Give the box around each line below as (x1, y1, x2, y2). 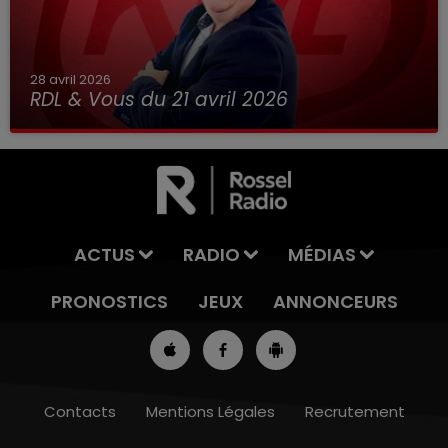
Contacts (43, 401, 116, 422)
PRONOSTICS (50, 289, 168, 314)
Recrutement (304, 401, 405, 422)
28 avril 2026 (30, 70, 111, 89)
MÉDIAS (287, 242, 356, 267)
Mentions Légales (145, 401, 275, 422)
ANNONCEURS (272, 289, 398, 314)
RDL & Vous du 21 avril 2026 (30, 86, 288, 113)
